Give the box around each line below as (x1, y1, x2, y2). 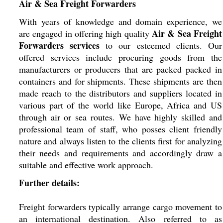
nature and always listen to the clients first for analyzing (18, 135, 222, 147)
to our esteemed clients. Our (100, 39, 222, 51)
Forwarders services (18, 39, 100, 52)
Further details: (18, 176, 80, 189)
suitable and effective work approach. (18, 159, 153, 171)
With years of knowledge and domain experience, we (18, 15, 222, 27)
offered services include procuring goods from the (18, 51, 222, 63)
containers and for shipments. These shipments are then (18, 75, 222, 87)
